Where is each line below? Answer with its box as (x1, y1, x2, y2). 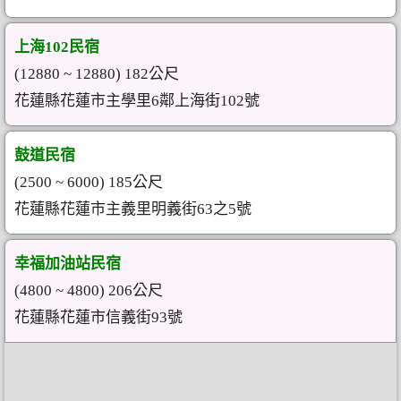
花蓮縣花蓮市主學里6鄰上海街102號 (14, 92, 260, 109)
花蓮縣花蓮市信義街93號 (14, 309, 183, 326)
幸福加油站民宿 (14, 255, 121, 272)
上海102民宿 (14, 38, 99, 55)
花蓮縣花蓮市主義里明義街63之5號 (14, 200, 252, 218)
